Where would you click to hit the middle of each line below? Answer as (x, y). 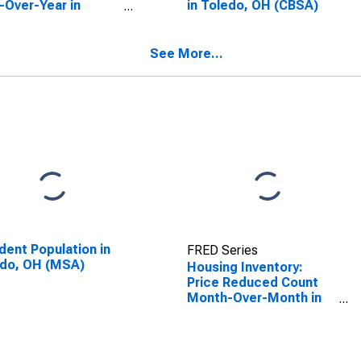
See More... (187, 54)
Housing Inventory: (245, 267)
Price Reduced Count (252, 282)
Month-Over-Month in (254, 298)
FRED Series (222, 250)
